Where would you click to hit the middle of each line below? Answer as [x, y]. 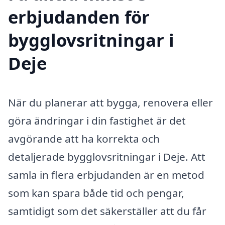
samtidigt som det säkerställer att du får [107, 211]
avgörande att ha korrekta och [84, 139]
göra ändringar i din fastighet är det [97, 121]
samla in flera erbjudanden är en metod [106, 175]
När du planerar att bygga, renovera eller [110, 103]
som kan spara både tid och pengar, [96, 193]
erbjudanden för [79, 17]
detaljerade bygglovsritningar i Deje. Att [107, 157]
